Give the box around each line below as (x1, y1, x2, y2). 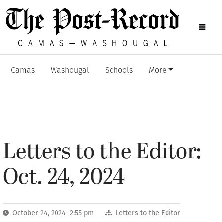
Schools (105, 67, 133, 75)
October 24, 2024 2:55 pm (12, 208, 94, 217)
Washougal (51, 67, 89, 75)
